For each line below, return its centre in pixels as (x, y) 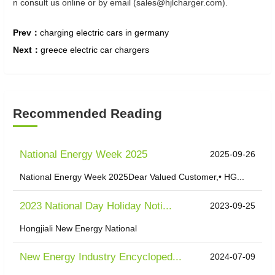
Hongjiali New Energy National (79, 228)
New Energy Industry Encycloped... (101, 257)
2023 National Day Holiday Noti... (96, 206)
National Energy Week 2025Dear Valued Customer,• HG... (132, 177)
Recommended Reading (87, 113)
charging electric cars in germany (104, 33)
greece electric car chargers (95, 50)
